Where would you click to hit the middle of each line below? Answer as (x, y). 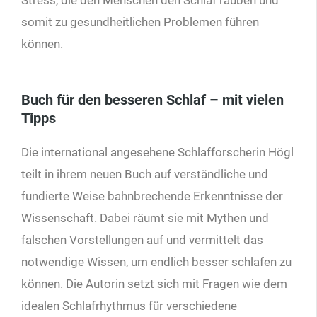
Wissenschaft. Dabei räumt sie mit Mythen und (145, 218)
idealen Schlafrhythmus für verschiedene (129, 305)
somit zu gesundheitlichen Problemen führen (140, 22)
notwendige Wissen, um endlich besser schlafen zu (156, 261)
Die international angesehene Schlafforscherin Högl (157, 152)
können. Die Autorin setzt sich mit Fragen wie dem (154, 283)
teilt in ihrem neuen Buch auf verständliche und (145, 174)
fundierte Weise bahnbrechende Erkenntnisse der (152, 196)
